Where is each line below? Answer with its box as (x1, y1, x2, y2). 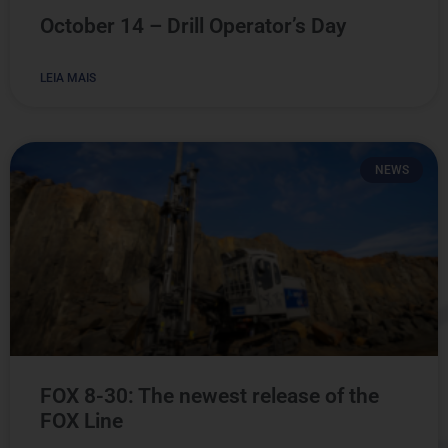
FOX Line (40, 408, 123, 433)
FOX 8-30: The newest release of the (40, 383, 379, 408)
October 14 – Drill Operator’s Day (40, 13, 346, 38)
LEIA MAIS (40, 70, 96, 85)
